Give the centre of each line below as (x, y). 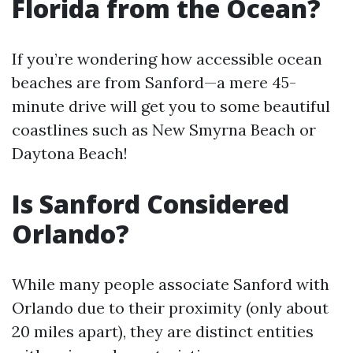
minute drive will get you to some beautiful (171, 106)
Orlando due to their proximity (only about (170, 308)
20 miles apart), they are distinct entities (163, 331)
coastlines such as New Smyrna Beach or (164, 130)
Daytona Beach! (70, 153)
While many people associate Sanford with (171, 284)
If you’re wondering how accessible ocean (167, 59)
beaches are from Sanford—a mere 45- (154, 82)
